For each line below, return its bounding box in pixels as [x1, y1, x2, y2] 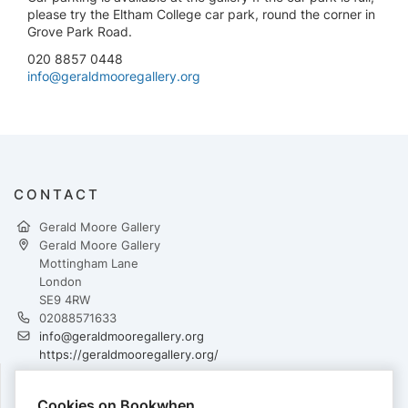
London [39, 274, 82, 290]
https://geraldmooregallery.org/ [39, 347, 219, 362]
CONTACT [14, 186, 100, 204]
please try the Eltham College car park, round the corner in [27, 5, 375, 22]
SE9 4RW [39, 292, 90, 308]
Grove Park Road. [27, 23, 132, 39]
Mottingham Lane [39, 256, 138, 271]
